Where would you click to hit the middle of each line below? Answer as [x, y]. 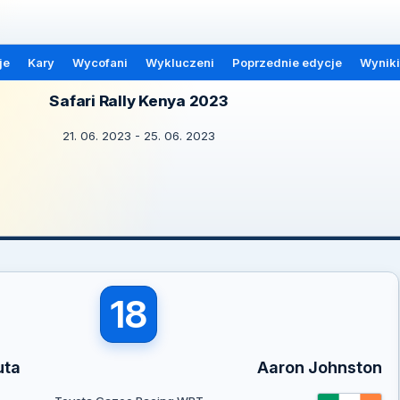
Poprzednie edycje [287, 62]
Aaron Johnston [319, 367]
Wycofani [100, 62]
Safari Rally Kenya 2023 [138, 101]
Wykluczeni [179, 62]
